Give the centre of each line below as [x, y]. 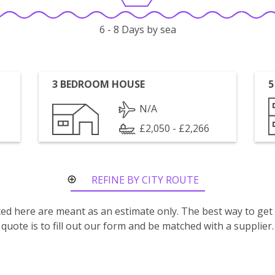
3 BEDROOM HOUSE [99, 84]
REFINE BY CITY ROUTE [145, 180]
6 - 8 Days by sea [137, 30]
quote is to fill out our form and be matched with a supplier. [137, 226]
